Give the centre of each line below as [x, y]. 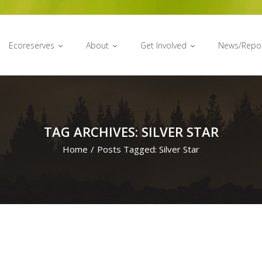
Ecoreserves [32, 45]
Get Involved [163, 45]
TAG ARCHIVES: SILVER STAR [131, 132]
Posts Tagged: [128, 149]
